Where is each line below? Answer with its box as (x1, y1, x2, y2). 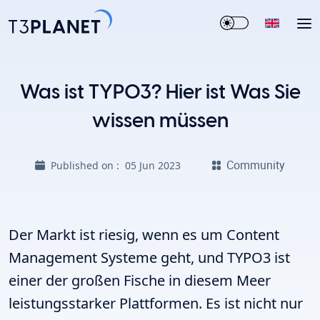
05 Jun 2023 (124, 158, 181, 172)
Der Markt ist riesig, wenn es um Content (9, 225, 279, 244)
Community (226, 157, 286, 173)
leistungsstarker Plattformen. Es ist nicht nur (9, 294, 303, 313)
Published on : (50, 158, 125, 172)
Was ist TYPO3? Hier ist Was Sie (19, 83, 301, 103)
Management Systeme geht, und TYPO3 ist (9, 248, 290, 267)
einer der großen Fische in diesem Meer (9, 271, 271, 290)
